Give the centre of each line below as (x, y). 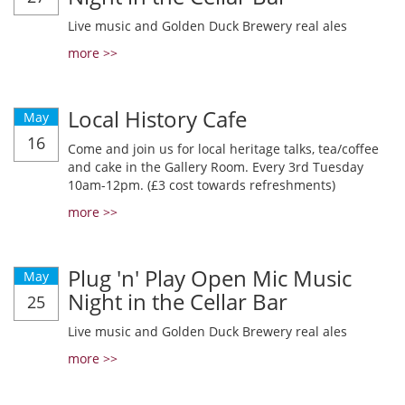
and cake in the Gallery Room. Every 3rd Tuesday (216, 167)
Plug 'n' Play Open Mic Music (210, 278)
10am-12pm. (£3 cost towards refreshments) (202, 185)
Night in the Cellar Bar (178, 301)
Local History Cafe (157, 119)
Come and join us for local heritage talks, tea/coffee (223, 149)
